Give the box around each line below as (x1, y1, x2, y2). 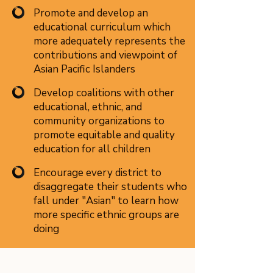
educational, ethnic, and (34, 100, 142, 114)
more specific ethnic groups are (34, 208, 179, 222)
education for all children (34, 142, 151, 156)
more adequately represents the (34, 34, 185, 48)
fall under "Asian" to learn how (34, 194, 179, 208)
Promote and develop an (34, 6, 148, 20)
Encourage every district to (34, 166, 161, 180)
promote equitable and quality (34, 128, 175, 142)
